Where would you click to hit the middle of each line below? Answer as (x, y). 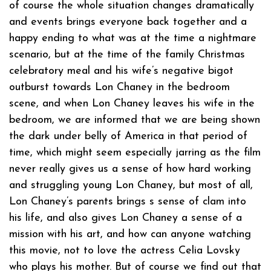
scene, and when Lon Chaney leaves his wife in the (132, 103)
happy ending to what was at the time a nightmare (133, 38)
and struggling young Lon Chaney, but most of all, (131, 185)
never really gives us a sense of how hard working (130, 169)
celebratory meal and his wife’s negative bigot (121, 71)
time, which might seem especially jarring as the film (135, 152)
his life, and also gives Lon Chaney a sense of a (126, 218)
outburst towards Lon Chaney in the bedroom (119, 87)
